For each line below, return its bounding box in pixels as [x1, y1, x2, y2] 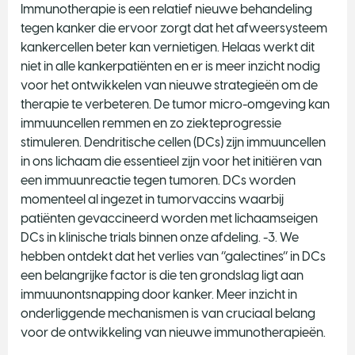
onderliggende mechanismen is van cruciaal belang [21, 306, 315, 321]
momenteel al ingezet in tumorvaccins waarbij [21, 192, 284, 207]
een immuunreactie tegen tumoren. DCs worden [21, 173, 296, 188]
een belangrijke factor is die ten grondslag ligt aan [21, 268, 303, 283]
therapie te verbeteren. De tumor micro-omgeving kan [21, 97, 330, 112]
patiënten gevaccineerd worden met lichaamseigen [21, 211, 318, 226]
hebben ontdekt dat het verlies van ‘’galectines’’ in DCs [21, 249, 326, 264]
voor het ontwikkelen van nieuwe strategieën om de [21, 78, 318, 93]
